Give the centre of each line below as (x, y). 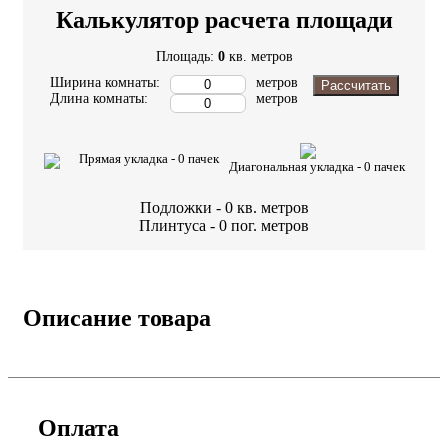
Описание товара (117, 317)
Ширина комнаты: (104, 82)
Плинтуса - (179, 225)
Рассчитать (355, 85)
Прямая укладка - (128, 158)
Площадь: (186, 56)
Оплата (78, 427)
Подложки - (182, 207)
